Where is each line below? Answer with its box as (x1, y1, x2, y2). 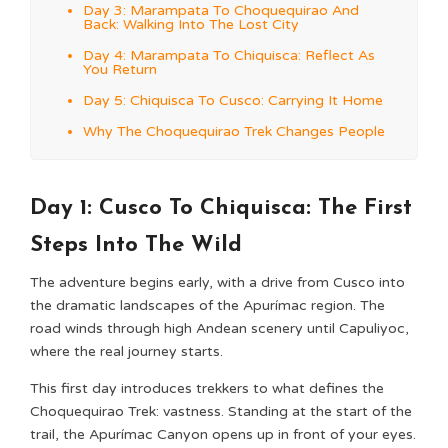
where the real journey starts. (30, 343, 223, 360)
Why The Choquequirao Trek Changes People (83, 123, 385, 140)
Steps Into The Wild (30, 234, 242, 257)
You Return (83, 61, 157, 78)
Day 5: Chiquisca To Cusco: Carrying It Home (83, 92, 383, 109)
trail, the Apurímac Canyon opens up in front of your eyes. (30, 426, 416, 443)
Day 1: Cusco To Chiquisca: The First (30, 197, 412, 220)
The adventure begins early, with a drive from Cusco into (30, 274, 405, 291)
